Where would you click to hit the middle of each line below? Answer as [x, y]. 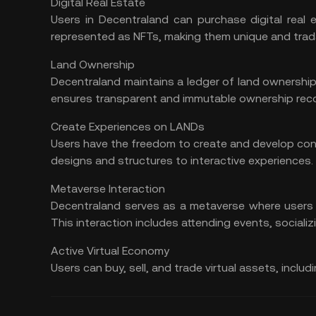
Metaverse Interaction [108, 189]
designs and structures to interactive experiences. [182, 160]
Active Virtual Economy [110, 251]
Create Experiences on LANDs [128, 127]
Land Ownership [93, 65]
